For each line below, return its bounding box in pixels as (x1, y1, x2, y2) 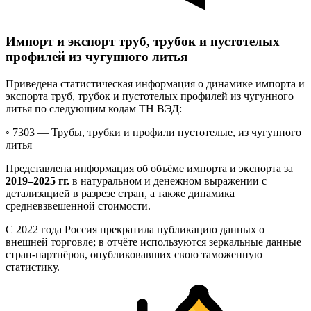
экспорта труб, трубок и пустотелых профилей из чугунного (6, 90, 294, 102)
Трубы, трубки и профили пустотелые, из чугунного (51, 126, 301, 138)
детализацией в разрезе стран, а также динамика (6, 187, 235, 199)
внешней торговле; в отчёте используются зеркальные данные (6, 235, 301, 248)
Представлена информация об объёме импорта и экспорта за (6, 162, 293, 174)
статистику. (6, 260, 60, 273)
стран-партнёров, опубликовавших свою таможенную (6, 248, 262, 260)
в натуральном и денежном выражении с (69, 174, 267, 187)
